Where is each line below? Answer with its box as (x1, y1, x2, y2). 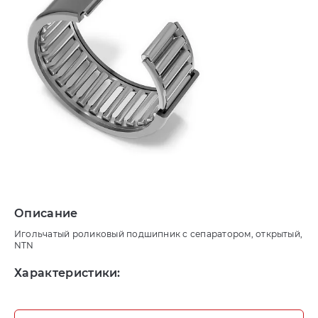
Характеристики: (14, 266, 121, 280)
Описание (14, 207, 78, 220)
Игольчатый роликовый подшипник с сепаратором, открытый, (14, 229, 303, 239)
